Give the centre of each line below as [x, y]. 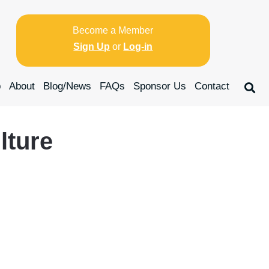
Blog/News [67, 86]
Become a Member [113, 30]
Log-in [138, 46]
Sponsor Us [160, 86]
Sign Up [92, 46]
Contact [212, 86]
